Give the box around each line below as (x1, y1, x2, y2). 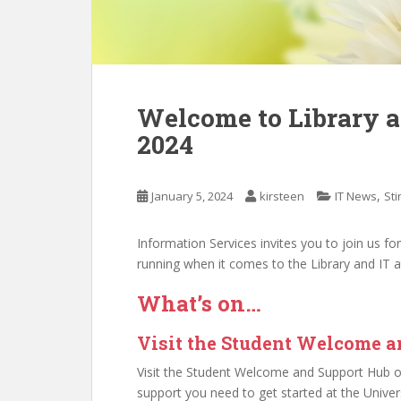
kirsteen (260, 188, 304, 204)
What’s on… (137, 289, 261, 318)
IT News (335, 188, 377, 204)
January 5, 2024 (151, 188, 233, 204)
